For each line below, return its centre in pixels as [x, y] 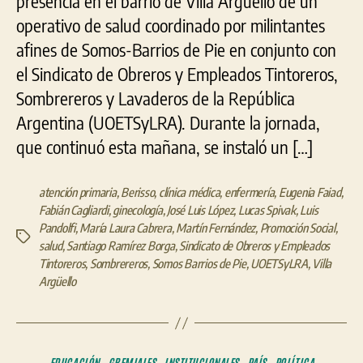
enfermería [249, 192]
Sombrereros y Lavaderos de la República [156, 98]
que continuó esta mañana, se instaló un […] [164, 147]
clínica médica [189, 192]
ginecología [138, 210]
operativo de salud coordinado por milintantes [171, 26]
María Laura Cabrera [126, 228]
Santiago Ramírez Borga [121, 246]
